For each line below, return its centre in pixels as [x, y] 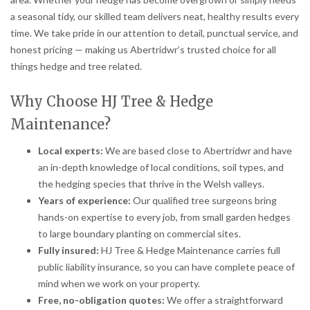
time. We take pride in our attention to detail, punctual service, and [154, 33]
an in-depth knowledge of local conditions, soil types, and [161, 167]
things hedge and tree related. [76, 66]
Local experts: [71, 150]
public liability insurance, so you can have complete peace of [166, 266]
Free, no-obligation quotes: [101, 300]
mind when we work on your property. [119, 283]
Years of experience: [84, 200]
